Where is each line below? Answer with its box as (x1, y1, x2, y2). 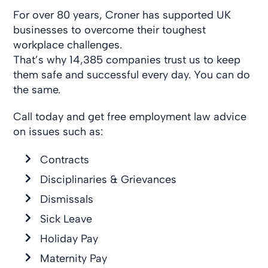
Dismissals (40, 192, 94, 206)
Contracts (40, 153, 90, 166)
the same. (13, 83, 61, 96)
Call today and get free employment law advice (13, 109, 247, 123)
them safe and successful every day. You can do (13, 68, 251, 81)
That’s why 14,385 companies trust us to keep (13, 53, 241, 66)
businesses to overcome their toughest (13, 23, 206, 36)
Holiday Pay (40, 232, 99, 245)
